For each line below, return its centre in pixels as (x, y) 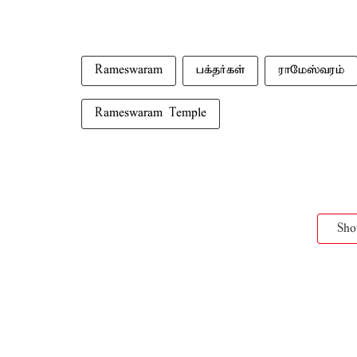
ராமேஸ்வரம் (311, 70)
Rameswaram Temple (151, 113)
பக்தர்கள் (220, 70)
